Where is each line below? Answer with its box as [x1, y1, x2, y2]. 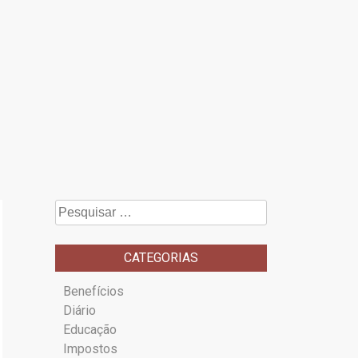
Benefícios [63, 284, 125, 300]
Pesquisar [54, 201, 113, 216]
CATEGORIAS [124, 250, 199, 265]
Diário [63, 303, 97, 319]
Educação [63, 322, 117, 338]
